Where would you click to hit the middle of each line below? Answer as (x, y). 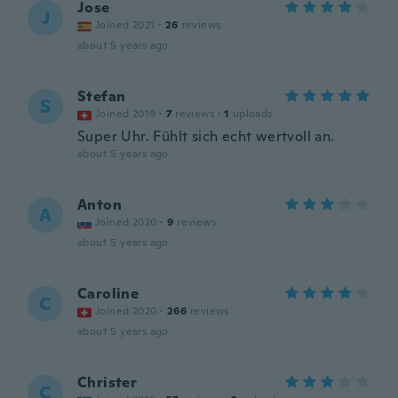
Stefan (102, 96)
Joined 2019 (126, 114)
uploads (252, 114)
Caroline (108, 294)
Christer (107, 382)
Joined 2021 (125, 25)
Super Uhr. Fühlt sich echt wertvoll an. (206, 136)
